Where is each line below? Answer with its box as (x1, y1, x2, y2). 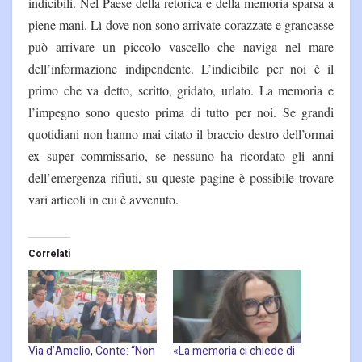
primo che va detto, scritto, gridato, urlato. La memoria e (28, 81, 334, 99)
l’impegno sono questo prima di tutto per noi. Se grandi (28, 103, 334, 120)
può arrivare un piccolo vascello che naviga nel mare (28, 37, 334, 55)
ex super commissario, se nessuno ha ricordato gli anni (28, 146, 334, 164)
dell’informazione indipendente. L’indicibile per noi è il (28, 59, 334, 77)
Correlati (28, 246, 70, 261)
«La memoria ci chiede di (173, 342, 295, 360)
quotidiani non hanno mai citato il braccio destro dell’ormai (28, 124, 334, 142)
